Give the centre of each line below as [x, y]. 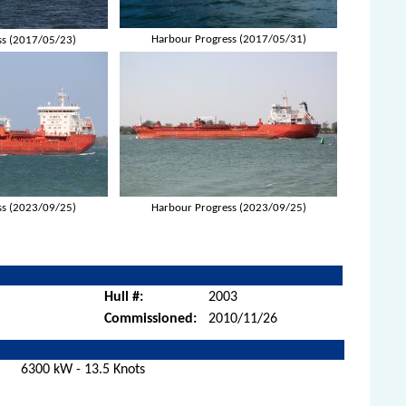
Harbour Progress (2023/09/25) [228, 208]
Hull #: [124, 297]
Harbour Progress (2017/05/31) [228, 39]
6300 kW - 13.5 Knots [83, 369]
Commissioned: [151, 319]
